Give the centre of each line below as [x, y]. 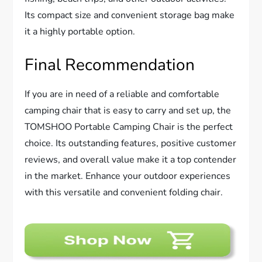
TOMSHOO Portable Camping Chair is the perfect [129, 127]
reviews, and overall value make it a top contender [131, 159]
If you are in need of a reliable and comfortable [122, 94]
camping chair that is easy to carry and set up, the [128, 110]
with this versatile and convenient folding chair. [124, 192]
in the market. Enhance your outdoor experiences [128, 176]
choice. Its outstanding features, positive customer [131, 143]
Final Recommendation [110, 65]
